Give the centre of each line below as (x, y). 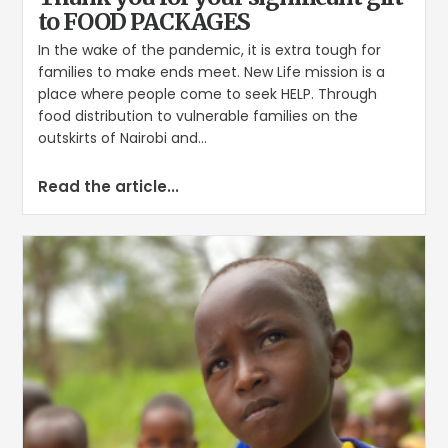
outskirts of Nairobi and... (123, 138)
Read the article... (109, 187)
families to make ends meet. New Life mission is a (212, 72)
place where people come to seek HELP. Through (208, 94)
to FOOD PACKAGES (144, 22)
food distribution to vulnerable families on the (198, 116)
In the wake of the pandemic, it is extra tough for (210, 50)
